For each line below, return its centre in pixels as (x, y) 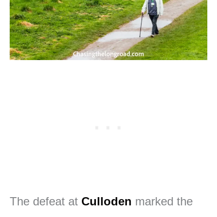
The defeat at (46, 201)
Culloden (107, 201)
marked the (162, 201)
